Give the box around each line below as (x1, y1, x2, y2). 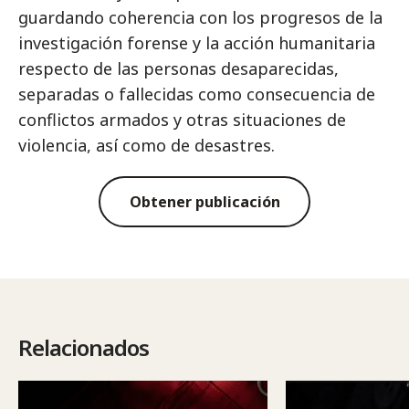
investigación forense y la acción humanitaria (18, 32, 375, 54)
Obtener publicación (129, 191, 280, 212)
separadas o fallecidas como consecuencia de (18, 83, 375, 105)
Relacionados (18, 332, 149, 362)
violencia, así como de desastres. (18, 134, 275, 156)
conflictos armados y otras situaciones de (18, 109, 346, 131)
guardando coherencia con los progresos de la (18, 6, 383, 28)
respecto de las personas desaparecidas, (18, 58, 339, 79)
